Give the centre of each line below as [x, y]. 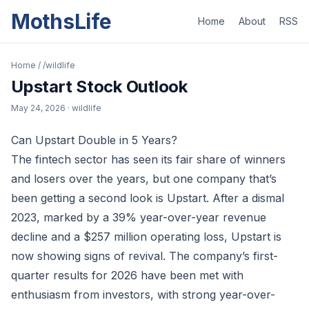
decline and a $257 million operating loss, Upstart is [146, 237]
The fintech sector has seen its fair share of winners [148, 159]
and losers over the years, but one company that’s [144, 179]
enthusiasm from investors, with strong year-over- [143, 295]
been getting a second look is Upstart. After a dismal [148, 198]
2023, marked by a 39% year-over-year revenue [139, 217]
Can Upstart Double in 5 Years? [94, 140]
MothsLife [61, 21]
